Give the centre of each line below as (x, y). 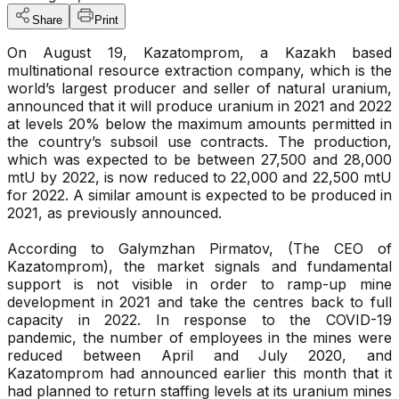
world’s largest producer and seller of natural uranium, (199, 89)
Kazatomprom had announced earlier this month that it (199, 374)
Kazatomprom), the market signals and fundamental (199, 267)
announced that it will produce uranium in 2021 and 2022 (199, 106)
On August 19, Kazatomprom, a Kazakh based (199, 53)
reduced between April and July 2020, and (199, 356)
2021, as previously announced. (114, 213)
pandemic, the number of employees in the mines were (199, 338)
